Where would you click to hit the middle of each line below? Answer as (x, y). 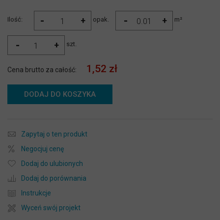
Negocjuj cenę (42, 149)
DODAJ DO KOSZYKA (60, 95)
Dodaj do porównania (54, 179)
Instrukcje (36, 193)
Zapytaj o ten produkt (54, 134)
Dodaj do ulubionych (52, 164)
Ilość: (15, 20)
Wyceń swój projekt (51, 208)
